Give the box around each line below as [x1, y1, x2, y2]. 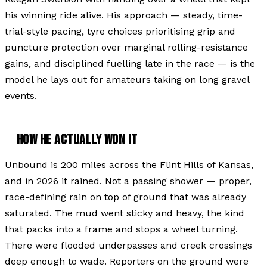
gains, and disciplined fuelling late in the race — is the [5, 57, 255, 69]
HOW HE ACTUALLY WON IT [17, 131, 138, 148]
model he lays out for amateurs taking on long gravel [5, 73, 249, 85]
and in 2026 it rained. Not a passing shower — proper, [5, 175, 252, 187]
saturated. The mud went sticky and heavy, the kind [5, 207, 244, 219]
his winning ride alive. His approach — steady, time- [5, 9, 243, 21]
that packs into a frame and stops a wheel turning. [5, 223, 238, 235]
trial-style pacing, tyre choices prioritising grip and [5, 25, 235, 37]
